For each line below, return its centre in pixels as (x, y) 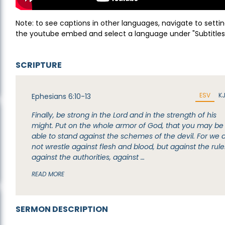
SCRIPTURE (39, 65)
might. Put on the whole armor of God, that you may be (128, 126)
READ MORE (48, 174)
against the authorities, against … (88, 157)
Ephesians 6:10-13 (62, 96)
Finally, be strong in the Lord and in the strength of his (124, 115)
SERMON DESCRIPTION (62, 209)
